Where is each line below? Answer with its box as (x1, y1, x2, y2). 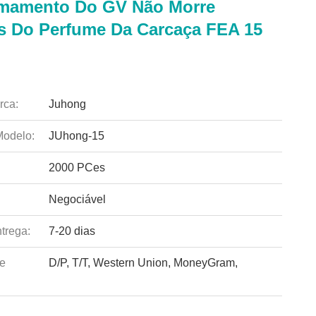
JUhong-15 (48, 130, 104, 142)
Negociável (48, 193, 106, 205)
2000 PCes (48, 162, 105, 174)
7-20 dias (48, 225, 95, 237)
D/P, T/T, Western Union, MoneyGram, (48, 257, 238, 269)
